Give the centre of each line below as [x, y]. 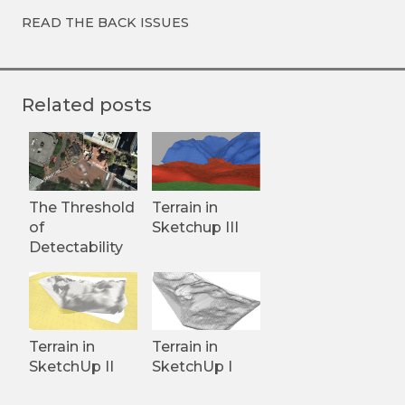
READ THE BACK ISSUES [105, 22]
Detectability [76, 247]
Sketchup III [195, 227]
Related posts [87, 104]
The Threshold [82, 207]
